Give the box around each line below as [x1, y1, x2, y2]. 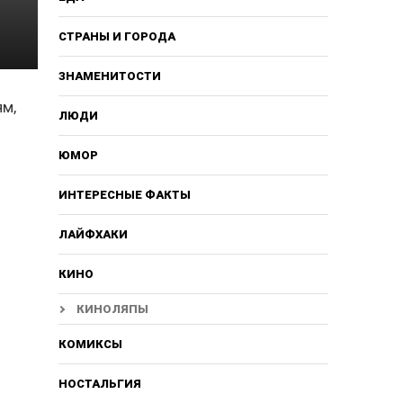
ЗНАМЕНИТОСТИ [58, 68, 161, 83]
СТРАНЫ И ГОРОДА [58, 29, 175, 43]
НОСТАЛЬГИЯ [58, 376, 141, 390]
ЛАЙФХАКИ [58, 227, 128, 241]
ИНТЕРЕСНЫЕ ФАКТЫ [58, 187, 191, 201]
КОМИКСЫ [58, 336, 122, 351]
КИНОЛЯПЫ [76, 301, 148, 316]
